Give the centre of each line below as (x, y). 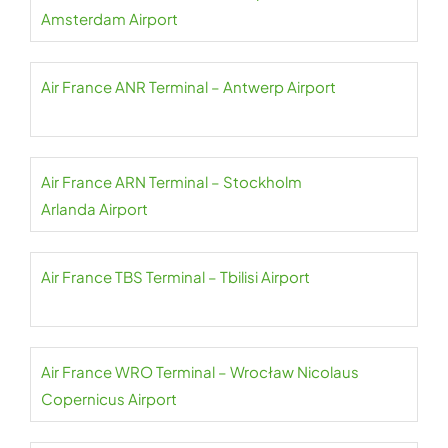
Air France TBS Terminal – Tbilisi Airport (175, 277)
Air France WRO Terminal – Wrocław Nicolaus (200, 372)
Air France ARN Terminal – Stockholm (171, 182)
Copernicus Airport (109, 399)
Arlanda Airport (94, 209)
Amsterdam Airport (109, 19)
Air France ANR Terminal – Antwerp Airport (188, 87)
